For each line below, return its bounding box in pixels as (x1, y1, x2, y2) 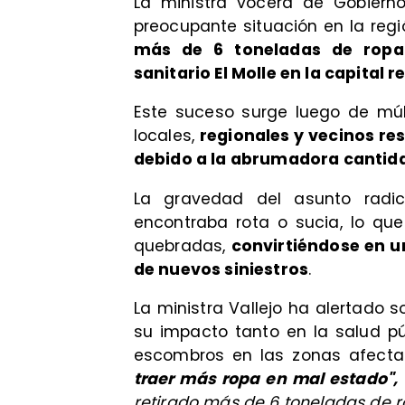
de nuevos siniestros (133, 258, 309, 280)
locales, (133, 125, 200, 147)
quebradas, (133, 234, 231, 257)
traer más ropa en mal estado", (133, 368, 399, 391)
